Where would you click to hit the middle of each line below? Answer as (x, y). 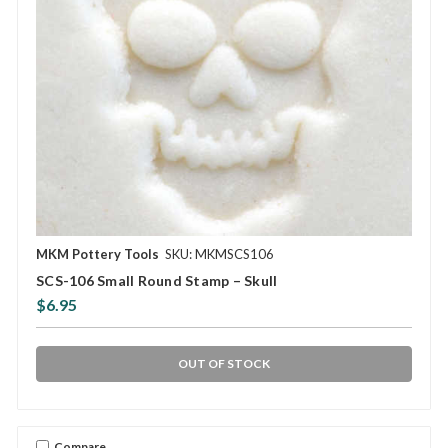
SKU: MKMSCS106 (219, 254)
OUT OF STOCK (224, 364)
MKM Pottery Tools (97, 254)
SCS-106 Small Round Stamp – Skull (157, 281)
